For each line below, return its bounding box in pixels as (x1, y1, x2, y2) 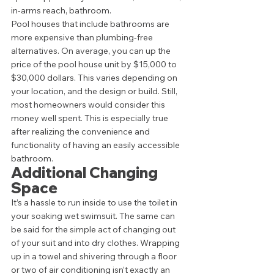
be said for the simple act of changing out (11, 224, 177, 235)
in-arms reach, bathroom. (11, 5, 113, 16)
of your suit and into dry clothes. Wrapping (11, 237, 182, 248)
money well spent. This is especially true (11, 113, 170, 124)
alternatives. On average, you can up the (11, 45, 172, 56)
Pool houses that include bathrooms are (11, 18, 171, 29)
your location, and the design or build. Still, (11, 86, 179, 97)
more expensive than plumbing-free (11, 32, 155, 43)
